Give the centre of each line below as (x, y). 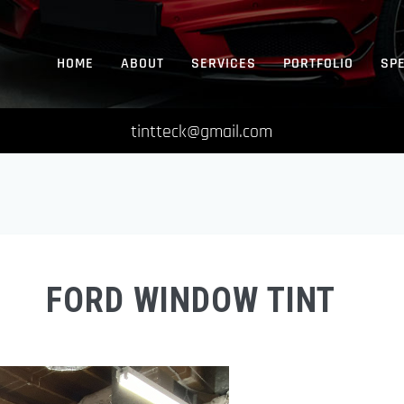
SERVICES (224, 64)
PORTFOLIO (318, 64)
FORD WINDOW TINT (190, 300)
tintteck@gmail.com (202, 132)
